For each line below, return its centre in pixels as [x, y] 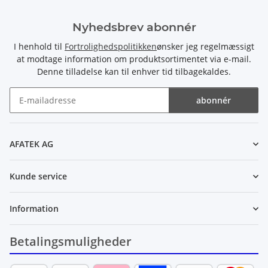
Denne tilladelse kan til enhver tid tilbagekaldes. [134, 72]
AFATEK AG [31, 144]
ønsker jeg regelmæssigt [205, 47]
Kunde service [38, 176]
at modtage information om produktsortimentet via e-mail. [134, 59]
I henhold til [39, 47]
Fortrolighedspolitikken [111, 47]
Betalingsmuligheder [71, 242]
